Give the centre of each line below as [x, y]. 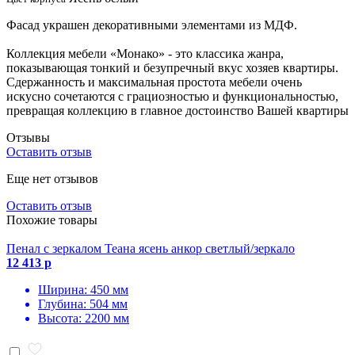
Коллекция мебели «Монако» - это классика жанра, [145, 53]
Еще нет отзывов [52, 178]
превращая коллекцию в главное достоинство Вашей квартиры [177, 110]
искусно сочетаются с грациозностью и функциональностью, [172, 96]
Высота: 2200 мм [84, 318]
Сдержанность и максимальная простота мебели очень [154, 82]
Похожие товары [52, 219]
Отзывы [28, 137]
